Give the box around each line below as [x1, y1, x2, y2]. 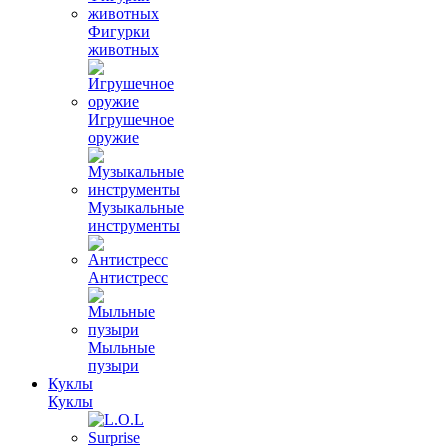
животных [88, 41, 159, 58]
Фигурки [88, 23, 150, 40]
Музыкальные [88, 199, 184, 216]
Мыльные [88, 339, 155, 356]
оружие [88, 129, 139, 146]
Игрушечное [88, 111, 174, 128]
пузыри [88, 357, 139, 374]
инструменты [88, 217, 180, 234]
